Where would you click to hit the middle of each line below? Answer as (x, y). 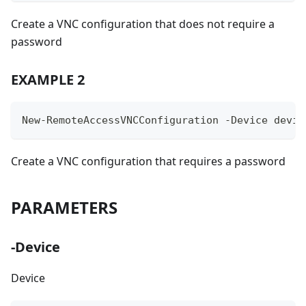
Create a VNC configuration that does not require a (143, 24)
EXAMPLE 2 (48, 80)
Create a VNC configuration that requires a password (148, 162)
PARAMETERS (64, 208)
